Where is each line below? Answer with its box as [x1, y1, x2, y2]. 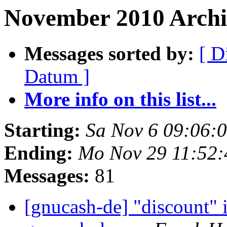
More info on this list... [24, 88, 216, 110]
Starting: [4, 119, 81, 141]
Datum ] [24, 65, 90, 88]
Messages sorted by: [24, 43, 194, 65]
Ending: [4, 142, 73, 164]
